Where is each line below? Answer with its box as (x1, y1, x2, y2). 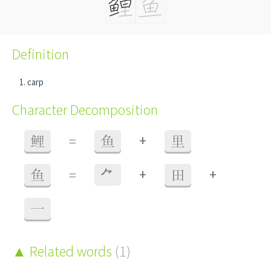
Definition (12, 45, 69, 64)
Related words (27, 242, 115, 261)
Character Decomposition (12, 100, 158, 119)
